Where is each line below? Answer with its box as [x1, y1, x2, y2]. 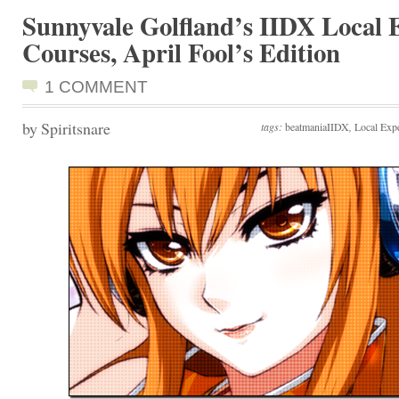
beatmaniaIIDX [285, 119, 349, 134]
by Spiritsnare [22, 118, 110, 139]
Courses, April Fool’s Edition [22, 34, 340, 71]
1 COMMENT [45, 77, 148, 96]
